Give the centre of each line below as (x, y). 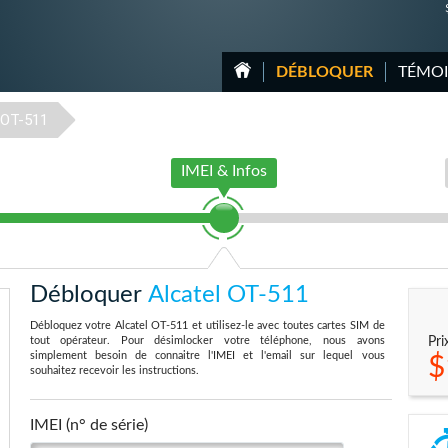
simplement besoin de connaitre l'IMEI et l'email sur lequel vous (207, 355)
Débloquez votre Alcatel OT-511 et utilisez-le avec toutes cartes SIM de (207, 325)
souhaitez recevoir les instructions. (114, 370)
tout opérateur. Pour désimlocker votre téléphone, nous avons (207, 340)
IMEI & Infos (223, 171)
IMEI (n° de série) (88, 425)
